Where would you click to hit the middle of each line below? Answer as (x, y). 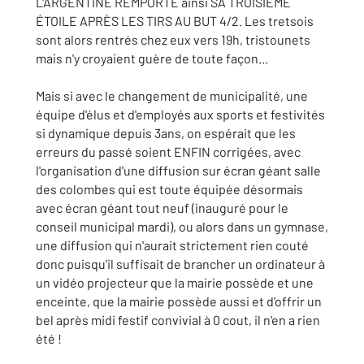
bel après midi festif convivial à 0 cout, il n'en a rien (178, 320)
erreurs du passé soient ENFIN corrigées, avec (168, 152)
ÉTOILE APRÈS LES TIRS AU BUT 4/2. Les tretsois (175, 21)
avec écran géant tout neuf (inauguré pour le (162, 208)
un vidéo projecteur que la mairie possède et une (175, 282)
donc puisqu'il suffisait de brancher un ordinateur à (180, 264)
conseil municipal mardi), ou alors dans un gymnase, (182, 226)
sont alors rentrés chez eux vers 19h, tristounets (173, 39)
